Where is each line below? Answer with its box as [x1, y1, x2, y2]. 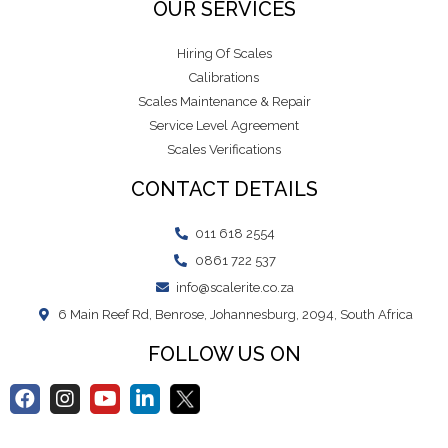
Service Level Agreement [149, 118, 299, 134]
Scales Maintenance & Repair [137, 94, 311, 110]
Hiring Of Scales [176, 46, 272, 62]
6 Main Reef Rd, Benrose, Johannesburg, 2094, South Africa [57, 307, 413, 323]
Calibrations [189, 70, 259, 86]
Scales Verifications [167, 142, 281, 158]
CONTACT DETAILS [130, 177, 318, 202]
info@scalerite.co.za [176, 280, 295, 296]
